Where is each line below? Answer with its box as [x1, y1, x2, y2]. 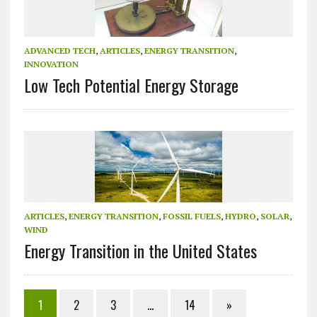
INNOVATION [23, 58, 79, 69]
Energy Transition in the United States [23, 237, 257, 263]
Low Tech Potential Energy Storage [23, 71, 238, 98]
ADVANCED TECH [23, 45, 96, 56]
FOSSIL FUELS [162, 210, 221, 221]
